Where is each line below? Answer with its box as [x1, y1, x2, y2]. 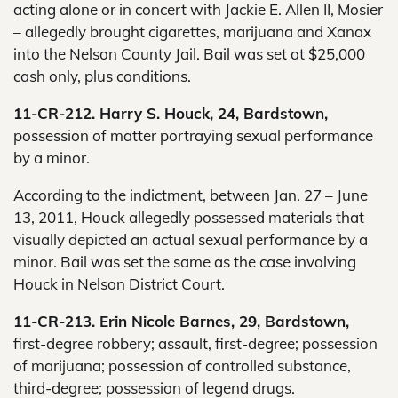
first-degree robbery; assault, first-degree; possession [13, 334, 378, 353]
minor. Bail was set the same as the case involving [13, 252, 356, 271]
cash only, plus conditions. [13, 67, 191, 85]
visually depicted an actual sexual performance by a [13, 230, 368, 249]
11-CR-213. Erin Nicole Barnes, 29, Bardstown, [13, 312, 349, 330]
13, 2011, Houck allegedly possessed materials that [13, 208, 364, 227]
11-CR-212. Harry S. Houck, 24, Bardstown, [13, 104, 328, 123]
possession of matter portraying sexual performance [13, 126, 373, 145]
